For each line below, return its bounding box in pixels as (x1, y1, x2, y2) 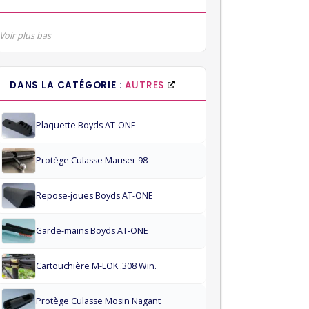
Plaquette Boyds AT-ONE (36, 119, 136, 131)
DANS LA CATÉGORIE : (10, 79, 126, 92)
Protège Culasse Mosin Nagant (36, 295, 161, 307)
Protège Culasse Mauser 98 (36, 154, 148, 166)
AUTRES (125, 79, 165, 92)
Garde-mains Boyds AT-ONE (36, 225, 148, 237)
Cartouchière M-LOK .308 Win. (36, 260, 157, 272)
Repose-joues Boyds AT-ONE (36, 190, 153, 201)
